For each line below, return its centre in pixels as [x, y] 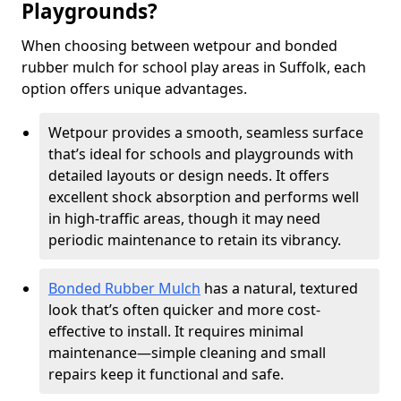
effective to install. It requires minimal [176, 331]
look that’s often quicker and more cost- [184, 310]
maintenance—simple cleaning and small [187, 353]
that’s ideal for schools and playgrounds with [201, 154]
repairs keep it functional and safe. [166, 374]
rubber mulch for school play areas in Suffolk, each [194, 67]
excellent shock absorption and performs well [204, 197]
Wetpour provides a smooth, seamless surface [206, 132]
